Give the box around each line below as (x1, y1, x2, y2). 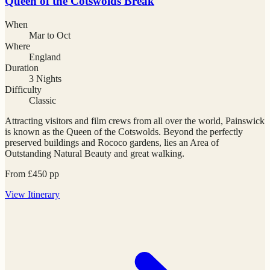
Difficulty (5, 84, 42, 95)
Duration (5, 63, 39, 74)
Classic (29, 95, 56, 106)
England (29, 52, 61, 63)
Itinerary (28, 189, 60, 200)
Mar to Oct (29, 30, 71, 41)
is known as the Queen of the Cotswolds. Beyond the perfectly (5, 127, 243, 137)
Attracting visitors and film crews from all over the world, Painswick (5, 116, 265, 127)
